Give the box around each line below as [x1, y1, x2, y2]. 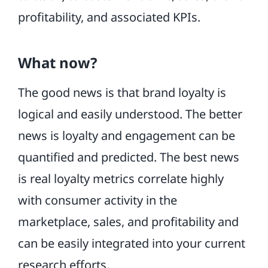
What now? [17, 53, 97, 72]
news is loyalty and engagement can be [17, 127, 235, 144]
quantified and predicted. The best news [17, 149, 239, 165]
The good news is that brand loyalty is [17, 84, 226, 100]
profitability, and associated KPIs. [17, 9, 200, 25]
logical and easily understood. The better [17, 106, 242, 122]
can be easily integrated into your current [17, 235, 245, 251]
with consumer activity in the [17, 192, 177, 208]
